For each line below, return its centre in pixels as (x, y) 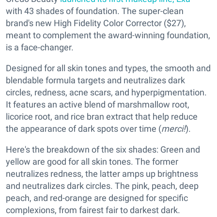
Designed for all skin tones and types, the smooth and (108, 68)
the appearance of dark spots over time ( (84, 129)
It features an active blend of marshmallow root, (98, 105)
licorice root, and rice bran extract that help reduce (102, 117)
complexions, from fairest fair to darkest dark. (93, 210)
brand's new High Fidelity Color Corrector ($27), (96, 23)
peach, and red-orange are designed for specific (97, 198)
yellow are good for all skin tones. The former (92, 162)
